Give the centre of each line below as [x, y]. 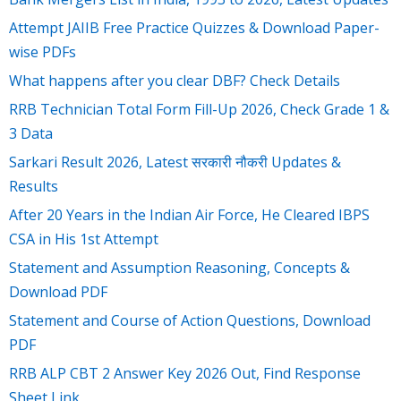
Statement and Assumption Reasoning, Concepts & [179, 267]
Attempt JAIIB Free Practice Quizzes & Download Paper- [194, 27]
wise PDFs [43, 51]
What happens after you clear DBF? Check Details [175, 80]
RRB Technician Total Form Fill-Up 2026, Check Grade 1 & [199, 109]
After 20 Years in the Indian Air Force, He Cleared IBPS [189, 214]
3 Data [31, 133]
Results [34, 186]
